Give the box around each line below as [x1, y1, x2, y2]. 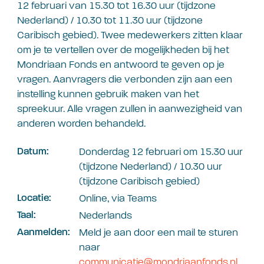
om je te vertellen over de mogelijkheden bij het [17, 44, 229, 56]
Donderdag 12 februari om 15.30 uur [79, 146, 243, 157]
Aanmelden [17, 227, 68, 237]
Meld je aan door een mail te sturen [79, 226, 238, 238]
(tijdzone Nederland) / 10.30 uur [79, 160, 222, 172]
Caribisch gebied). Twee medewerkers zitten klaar [17, 29, 243, 41]
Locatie [17, 193, 49, 203]
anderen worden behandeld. [17, 118, 146, 130]
